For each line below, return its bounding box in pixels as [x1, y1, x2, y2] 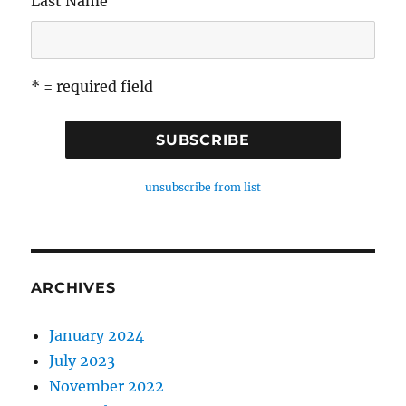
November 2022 [49, 377, 165, 396]
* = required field [31, 77, 154, 96]
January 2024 [49, 326, 145, 345]
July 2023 [49, 352, 116, 371]
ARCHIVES [31, 279, 116, 297]
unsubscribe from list [145, 180, 261, 195]
